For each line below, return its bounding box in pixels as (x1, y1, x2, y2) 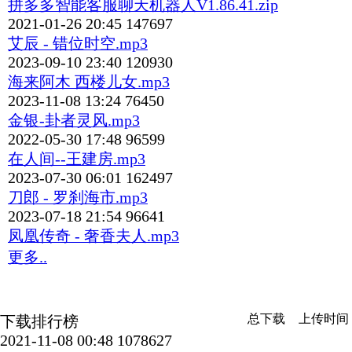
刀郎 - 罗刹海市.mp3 (8, 189, 148, 207)
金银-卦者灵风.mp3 (8, 112, 140, 130)
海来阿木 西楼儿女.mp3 (8, 74, 170, 91)
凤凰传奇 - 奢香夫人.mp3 (8, 228, 179, 245)
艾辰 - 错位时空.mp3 (8, 35, 148, 53)
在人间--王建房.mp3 (8, 151, 145, 168)
